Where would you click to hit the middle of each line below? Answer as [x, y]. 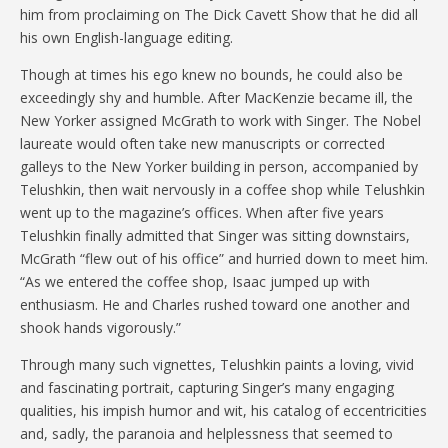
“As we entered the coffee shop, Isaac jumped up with [195, 281]
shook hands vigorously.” [100, 327]
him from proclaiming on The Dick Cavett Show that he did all [219, 14]
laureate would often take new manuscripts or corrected [202, 143]
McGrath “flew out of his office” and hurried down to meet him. [224, 258]
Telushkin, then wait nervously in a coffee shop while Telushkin [222, 189]
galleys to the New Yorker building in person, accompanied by [219, 166]
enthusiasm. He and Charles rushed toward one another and [215, 304]
